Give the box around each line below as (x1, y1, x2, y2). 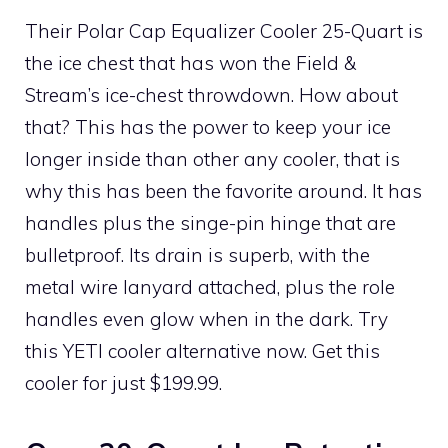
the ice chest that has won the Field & (25, 50, 356, 75)
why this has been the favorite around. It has (25, 178, 422, 203)
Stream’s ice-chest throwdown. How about (25, 82, 398, 107)
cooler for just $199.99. (25, 370, 222, 395)
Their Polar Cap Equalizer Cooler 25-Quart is (25, 18, 423, 43)
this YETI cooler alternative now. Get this (25, 338, 380, 363)
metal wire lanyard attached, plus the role (25, 274, 395, 299)
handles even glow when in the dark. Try (25, 306, 388, 331)
